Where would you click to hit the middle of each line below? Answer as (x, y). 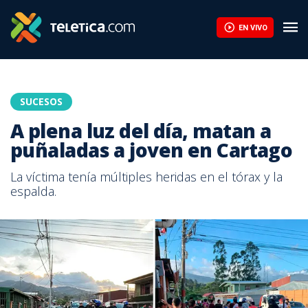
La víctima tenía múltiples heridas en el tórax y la (146, 177)
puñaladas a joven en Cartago (152, 150)
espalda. (33, 191)
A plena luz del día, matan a (141, 131)
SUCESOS (41, 101)
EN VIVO (253, 27)
